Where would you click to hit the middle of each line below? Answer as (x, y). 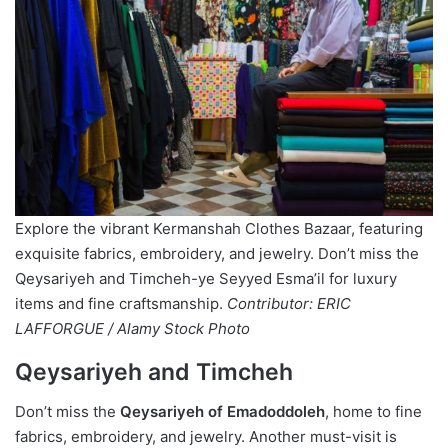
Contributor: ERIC (289, 303)
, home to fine (373, 412)
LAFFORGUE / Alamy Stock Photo (132, 328)
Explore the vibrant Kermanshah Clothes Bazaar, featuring (219, 228)
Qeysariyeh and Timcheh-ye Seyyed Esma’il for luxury (206, 278)
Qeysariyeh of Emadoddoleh (222, 412)
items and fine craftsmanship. (121, 303)
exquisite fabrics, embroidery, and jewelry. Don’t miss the (217, 253)
